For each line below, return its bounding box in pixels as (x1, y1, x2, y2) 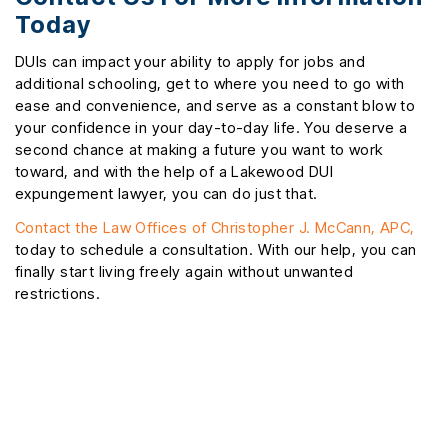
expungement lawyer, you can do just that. (15, 184, 318, 204)
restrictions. (15, 284, 101, 304)
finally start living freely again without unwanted (15, 262, 353, 282)
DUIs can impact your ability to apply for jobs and (15, 52, 365, 72)
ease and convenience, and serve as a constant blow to (15, 96, 416, 116)
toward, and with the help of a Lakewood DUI (15, 162, 334, 182)
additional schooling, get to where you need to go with (15, 74, 405, 94)
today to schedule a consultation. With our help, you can (15, 240, 417, 260)
